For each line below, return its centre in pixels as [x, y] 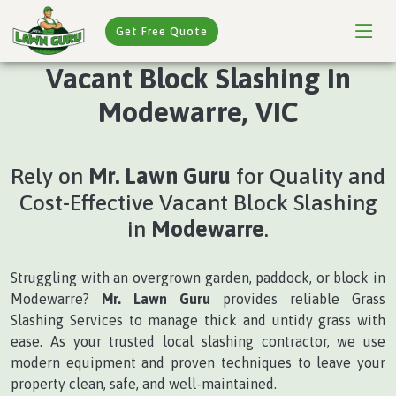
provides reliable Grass [298, 299]
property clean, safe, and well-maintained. [144, 384]
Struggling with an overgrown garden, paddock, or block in [198, 278]
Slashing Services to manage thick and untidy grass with [198, 320]
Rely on [49, 175]
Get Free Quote [162, 31]
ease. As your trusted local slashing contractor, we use [198, 341]
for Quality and [308, 175]
